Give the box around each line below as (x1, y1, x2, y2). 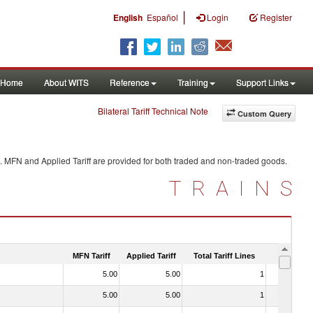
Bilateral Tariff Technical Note (98, 105, 208, 117)
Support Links (236, 76, 289, 88)
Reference (110, 76, 150, 88)
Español (147, 11, 178, 23)
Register (260, 11, 292, 23)
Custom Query (238, 108, 291, 119)
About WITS (44, 76, 89, 88)
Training (177, 76, 208, 88)
